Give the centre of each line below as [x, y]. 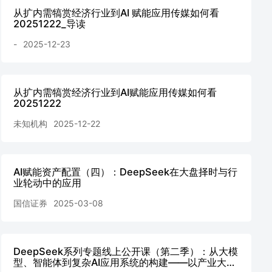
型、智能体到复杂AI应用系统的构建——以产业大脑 [125, 262]
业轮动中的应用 [47, 183]
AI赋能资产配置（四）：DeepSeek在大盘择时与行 [125, 172]
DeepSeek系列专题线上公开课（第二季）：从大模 [126, 251]
